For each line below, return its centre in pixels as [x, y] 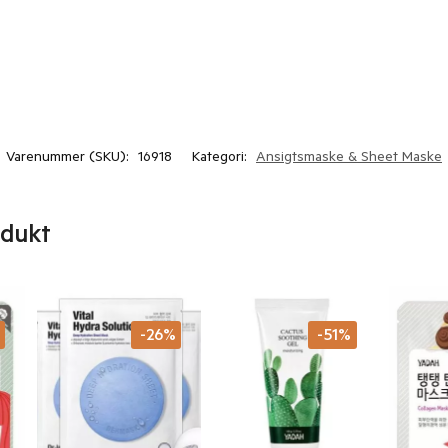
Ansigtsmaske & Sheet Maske [349, 159]
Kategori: [221, 159]
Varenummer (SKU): [69, 159]
